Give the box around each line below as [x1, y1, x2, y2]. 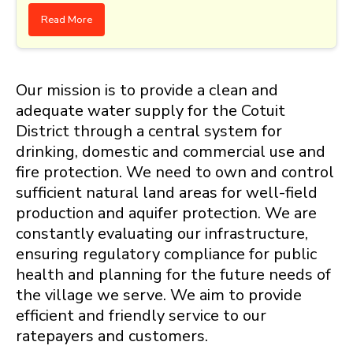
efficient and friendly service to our [16, 305, 266, 327]
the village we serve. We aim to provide [16, 284, 302, 307]
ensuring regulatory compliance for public [16, 243, 317, 266]
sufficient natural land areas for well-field [16, 182, 318, 204]
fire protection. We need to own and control [16, 162, 334, 184]
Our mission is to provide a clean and [16, 80, 278, 102]
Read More [41, 13, 92, 28]
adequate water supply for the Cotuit [16, 100, 285, 122]
